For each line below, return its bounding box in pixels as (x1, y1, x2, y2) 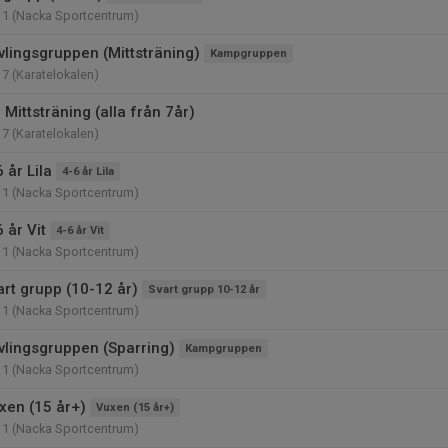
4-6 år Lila (62, 165, 114, 178)
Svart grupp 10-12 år (148, 283, 260, 296)
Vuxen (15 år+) (96, 401, 174, 414)
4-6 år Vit (56, 224, 104, 237)
